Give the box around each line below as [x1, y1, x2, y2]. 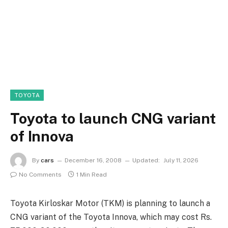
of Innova [10, 127, 74, 145]
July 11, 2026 [163, 157, 198, 164]
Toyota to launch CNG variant [10, 109, 216, 127]
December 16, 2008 [65, 157, 122, 164]
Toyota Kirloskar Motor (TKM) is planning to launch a [10, 198, 210, 208]
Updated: [132, 157, 160, 164]
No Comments [19, 171, 62, 178]
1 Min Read [76, 171, 107, 178]
